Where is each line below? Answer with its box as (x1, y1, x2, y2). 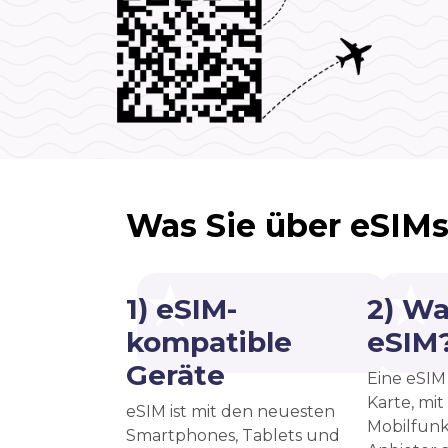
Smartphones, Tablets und (126, 425, 340, 445)
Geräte (126, 357, 225, 392)
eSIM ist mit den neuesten (126, 401, 335, 421)
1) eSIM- (126, 291, 237, 326)
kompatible (126, 324, 292, 359)
